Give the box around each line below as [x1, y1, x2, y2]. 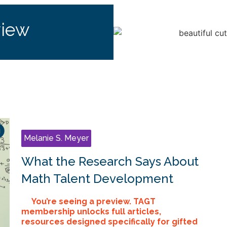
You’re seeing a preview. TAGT [31, 197, 156, 207]
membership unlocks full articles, [21, 207, 161, 217]
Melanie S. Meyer [23, 133, 89, 143]
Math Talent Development [21, 171, 173, 186]
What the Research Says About [21, 154, 199, 169]
